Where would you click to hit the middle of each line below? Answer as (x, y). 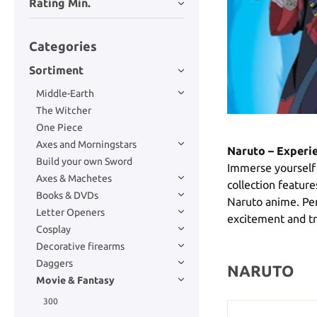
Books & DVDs (67, 195)
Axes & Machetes (74, 178)
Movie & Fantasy (75, 280)
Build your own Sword (84, 161)
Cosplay (53, 229)
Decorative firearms (80, 246)
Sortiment (56, 70)
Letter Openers (70, 212)
